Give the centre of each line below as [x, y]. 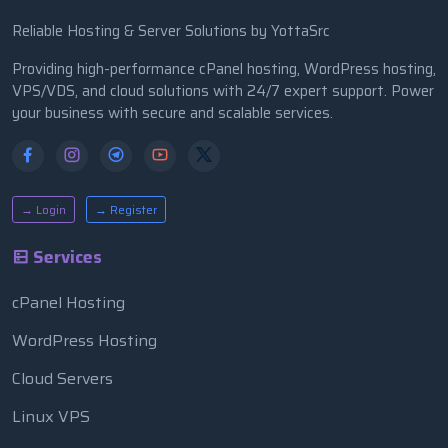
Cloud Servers [62, 378]
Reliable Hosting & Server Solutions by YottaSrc [171, 30]
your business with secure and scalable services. [172, 112]
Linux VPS [51, 416]
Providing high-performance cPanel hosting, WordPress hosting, [224, 68]
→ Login [43, 209]
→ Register [126, 209]
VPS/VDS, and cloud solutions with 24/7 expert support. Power [223, 90]
